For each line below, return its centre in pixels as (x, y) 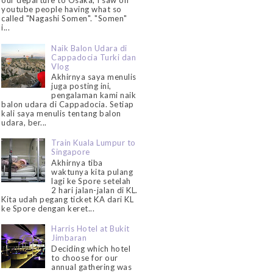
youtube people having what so (62, 9)
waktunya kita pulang (92, 172)
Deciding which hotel (91, 248)
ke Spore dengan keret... (48, 209)
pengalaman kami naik (94, 95)
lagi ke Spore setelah (91, 181)
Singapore (71, 152)
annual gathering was (92, 267)
